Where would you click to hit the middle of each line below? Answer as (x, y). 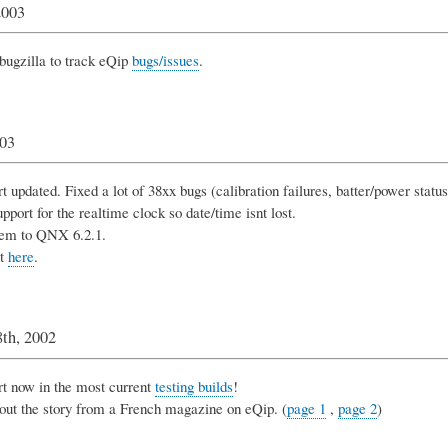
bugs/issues (165, 59)
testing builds (193, 385)
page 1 (306, 407)
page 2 (357, 407)
